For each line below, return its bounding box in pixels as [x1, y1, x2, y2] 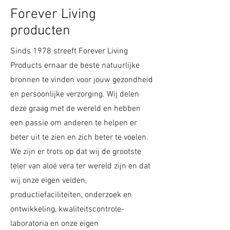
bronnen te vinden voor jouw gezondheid [10, 75, 153, 86]
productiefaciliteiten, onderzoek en [10, 190, 132, 201]
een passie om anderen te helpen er [10, 118, 137, 129]
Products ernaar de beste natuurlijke [10, 61, 140, 71]
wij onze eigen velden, [10, 176, 87, 186]
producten [10, 23, 70, 40]
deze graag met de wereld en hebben [10, 104, 141, 114]
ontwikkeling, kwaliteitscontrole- [10, 204, 124, 215]
